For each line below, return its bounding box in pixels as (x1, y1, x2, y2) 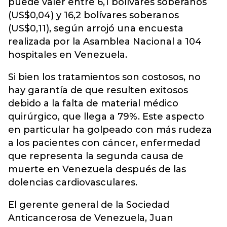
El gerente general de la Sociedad (8, 199, 169, 211)
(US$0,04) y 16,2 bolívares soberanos (8, 10, 179, 21)
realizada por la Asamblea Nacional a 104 (8, 36, 202, 48)
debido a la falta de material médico (8, 98, 178, 109)
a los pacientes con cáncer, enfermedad (8, 137, 200, 149)
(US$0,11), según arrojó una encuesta (8, 23, 183, 34)
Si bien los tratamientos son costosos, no (8, 71, 201, 83)
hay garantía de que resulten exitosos (8, 85, 188, 96)
